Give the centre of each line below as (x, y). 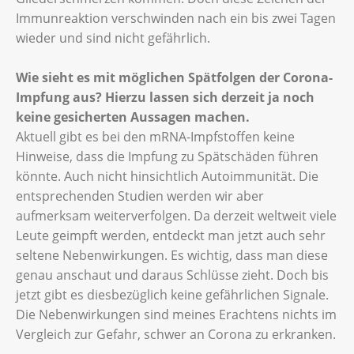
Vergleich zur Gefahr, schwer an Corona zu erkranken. (176, 334)
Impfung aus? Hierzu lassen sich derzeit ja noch (165, 97)
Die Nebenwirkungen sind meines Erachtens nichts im (176, 314)
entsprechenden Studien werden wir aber (140, 196)
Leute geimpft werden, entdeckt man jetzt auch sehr (171, 235)
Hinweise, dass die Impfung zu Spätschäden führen (167, 156)
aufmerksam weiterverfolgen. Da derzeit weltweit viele (176, 215)
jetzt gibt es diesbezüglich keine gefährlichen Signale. (172, 294)
